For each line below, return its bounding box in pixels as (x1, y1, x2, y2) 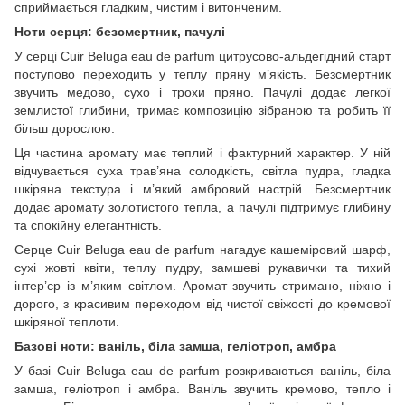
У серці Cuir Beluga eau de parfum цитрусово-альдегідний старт (14, 48, 391, 63)
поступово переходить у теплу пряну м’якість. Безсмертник (14, 66, 391, 81)
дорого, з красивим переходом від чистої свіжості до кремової (14, 296, 391, 311)
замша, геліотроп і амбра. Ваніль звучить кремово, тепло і (14, 381, 391, 396)
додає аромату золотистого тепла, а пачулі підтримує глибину (14, 199, 391, 214)
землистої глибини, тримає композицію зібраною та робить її (14, 102, 391, 118)
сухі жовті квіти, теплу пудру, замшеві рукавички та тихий (14, 259, 391, 275)
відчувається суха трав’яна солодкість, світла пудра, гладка (14, 163, 391, 178)
